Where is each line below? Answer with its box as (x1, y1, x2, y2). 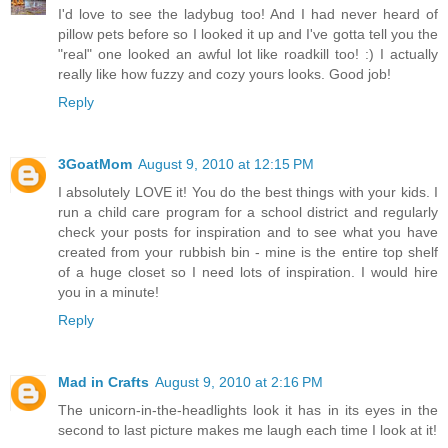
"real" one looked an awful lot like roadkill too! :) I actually (58, 46, 438, 63)
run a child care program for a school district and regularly (58, 204, 438, 221)
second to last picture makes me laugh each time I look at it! (58, 422, 437, 439)
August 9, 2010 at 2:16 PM (155, 374, 323, 391)
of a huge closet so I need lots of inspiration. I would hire (58, 264, 438, 281)
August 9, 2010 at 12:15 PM (138, 156, 314, 173)
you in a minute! (58, 284, 159, 301)
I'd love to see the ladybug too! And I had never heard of (58, 6, 438, 23)
